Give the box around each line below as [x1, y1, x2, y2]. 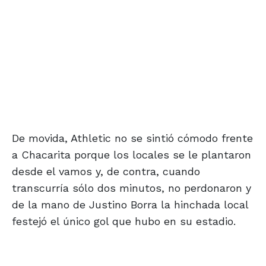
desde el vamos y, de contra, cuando [12, 165, 200, 178]
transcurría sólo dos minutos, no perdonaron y [12, 182, 251, 195]
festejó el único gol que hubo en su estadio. [12, 215, 236, 228]
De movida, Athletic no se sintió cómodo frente [12, 132, 253, 145]
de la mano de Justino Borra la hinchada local [12, 198, 248, 211]
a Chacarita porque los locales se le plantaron [12, 148, 251, 161]
